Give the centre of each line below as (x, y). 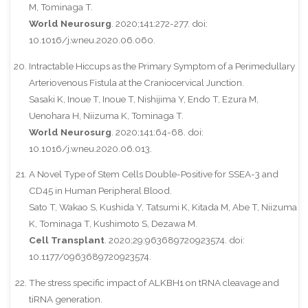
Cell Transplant (66, 240)
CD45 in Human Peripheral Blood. (100, 191)
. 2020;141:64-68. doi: (157, 132)
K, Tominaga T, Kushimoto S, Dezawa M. (113, 224)
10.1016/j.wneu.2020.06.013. (90, 148)
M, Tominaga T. (60, 7)
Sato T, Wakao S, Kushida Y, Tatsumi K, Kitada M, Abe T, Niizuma (163, 207)
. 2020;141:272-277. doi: (159, 24)
